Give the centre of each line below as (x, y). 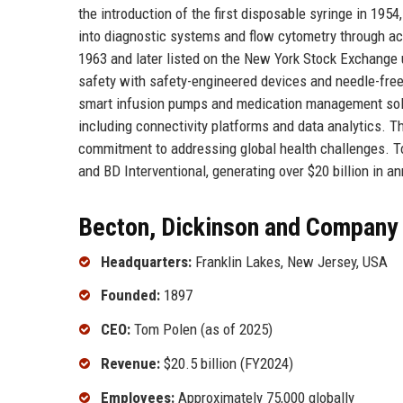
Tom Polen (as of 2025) (201, 330)
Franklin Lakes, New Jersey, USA (290, 261)
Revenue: (130, 363)
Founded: (130, 296)
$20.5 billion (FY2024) (227, 363)
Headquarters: (146, 261)
